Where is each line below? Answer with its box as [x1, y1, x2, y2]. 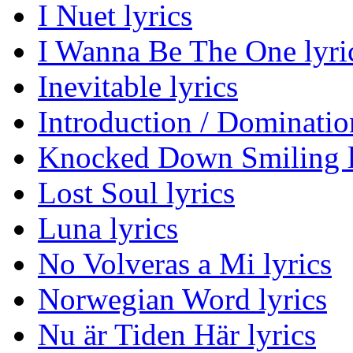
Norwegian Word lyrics [38, 282, 327, 317]
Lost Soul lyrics [38, 176, 235, 210]
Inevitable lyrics [38, 69, 238, 104]
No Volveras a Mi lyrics [38, 247, 332, 281]
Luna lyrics [38, 211, 178, 246]
